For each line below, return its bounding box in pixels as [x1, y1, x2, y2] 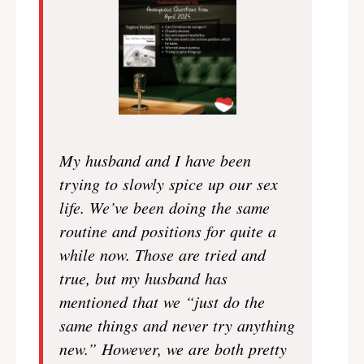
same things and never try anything [59, 314, 295, 336]
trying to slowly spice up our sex [59, 173, 278, 194]
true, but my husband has [59, 267, 227, 288]
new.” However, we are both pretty [59, 338, 287, 359]
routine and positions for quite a [59, 220, 276, 241]
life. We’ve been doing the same [59, 197, 270, 218]
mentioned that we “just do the [59, 291, 265, 312]
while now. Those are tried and [59, 244, 266, 265]
